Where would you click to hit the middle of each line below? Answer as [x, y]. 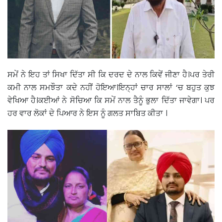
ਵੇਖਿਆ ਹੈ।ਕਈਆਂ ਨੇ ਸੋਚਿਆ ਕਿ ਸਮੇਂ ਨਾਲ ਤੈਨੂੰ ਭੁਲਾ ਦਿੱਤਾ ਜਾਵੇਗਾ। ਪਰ [111, 100]
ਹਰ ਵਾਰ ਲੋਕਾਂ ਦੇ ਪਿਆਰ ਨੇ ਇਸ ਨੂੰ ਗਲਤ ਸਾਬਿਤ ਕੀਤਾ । [87, 113]
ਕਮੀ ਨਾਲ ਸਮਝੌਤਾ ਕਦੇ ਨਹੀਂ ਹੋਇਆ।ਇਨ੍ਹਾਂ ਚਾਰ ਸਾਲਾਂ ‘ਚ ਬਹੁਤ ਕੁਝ [111, 87]
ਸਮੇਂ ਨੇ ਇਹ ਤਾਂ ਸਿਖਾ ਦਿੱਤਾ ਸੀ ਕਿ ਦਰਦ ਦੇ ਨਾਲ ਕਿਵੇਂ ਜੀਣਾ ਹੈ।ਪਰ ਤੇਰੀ [111, 74]
